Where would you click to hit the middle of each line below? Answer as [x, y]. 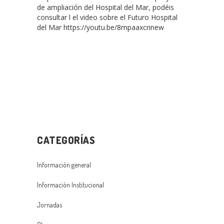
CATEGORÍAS [66, 140]
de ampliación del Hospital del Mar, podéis [105, 7]
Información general [64, 165]
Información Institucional [70, 185]
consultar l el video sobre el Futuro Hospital [107, 17]
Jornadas [49, 205]
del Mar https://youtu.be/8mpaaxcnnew [100, 27]
